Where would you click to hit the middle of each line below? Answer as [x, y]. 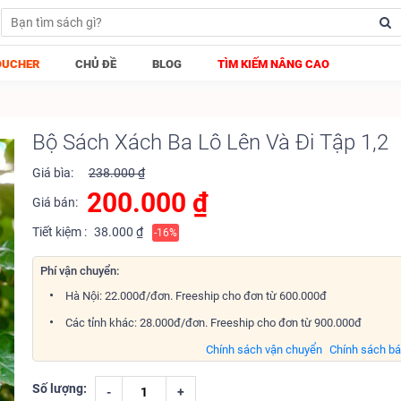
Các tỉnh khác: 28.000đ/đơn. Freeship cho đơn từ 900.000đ [212, 323]
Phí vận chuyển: [79, 271]
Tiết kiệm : [59, 232]
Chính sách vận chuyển [264, 350]
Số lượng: [59, 388]
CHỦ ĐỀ [96, 64]
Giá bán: [55, 202]
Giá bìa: [52, 173]
